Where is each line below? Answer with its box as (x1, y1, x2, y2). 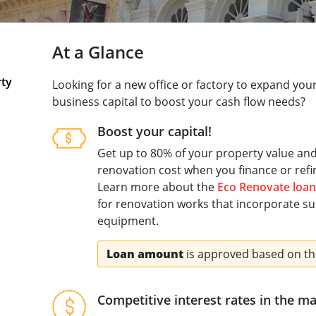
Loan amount (107, 246, 184, 262)
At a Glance (51, 40, 144, 63)
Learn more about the (97, 179, 217, 195)
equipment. (97, 213, 159, 229)
